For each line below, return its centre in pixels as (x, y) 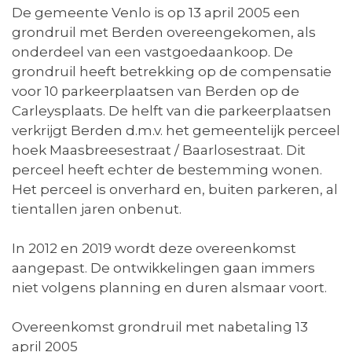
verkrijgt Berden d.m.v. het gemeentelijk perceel (176, 131)
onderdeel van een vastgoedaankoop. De (152, 52)
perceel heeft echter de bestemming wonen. (167, 170)
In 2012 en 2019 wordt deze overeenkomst (154, 249)
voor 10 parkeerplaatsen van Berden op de (156, 92)
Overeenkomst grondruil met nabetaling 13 (160, 327)
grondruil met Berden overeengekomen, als (164, 33)
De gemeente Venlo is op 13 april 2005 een (156, 13)
